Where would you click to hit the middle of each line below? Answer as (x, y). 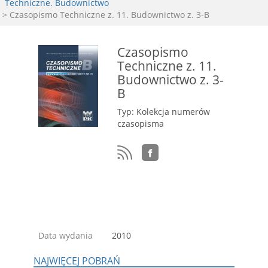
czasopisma (141, 124)
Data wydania (66, 236)
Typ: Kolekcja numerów (164, 112)
